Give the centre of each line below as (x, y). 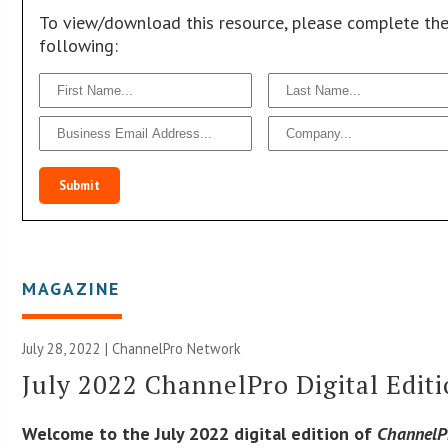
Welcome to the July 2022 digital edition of (200, 434)
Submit (80, 186)
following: (79, 46)
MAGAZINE (71, 289)
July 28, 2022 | (67, 349)
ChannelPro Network (177, 349)
